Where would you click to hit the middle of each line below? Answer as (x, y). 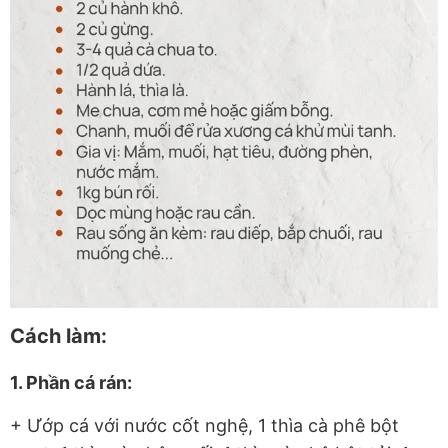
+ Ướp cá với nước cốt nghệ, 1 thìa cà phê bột (204, 425)
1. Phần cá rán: (71, 382)
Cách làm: (58, 335)
